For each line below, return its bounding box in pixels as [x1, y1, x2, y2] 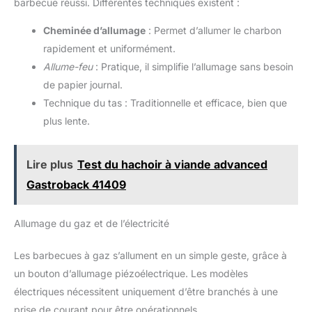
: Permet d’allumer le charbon [146, 24, 281, 37]
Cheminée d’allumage [43, 24, 146, 37]
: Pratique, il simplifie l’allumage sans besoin [93, 61, 293, 73]
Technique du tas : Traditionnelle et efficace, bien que [43, 97, 287, 109]
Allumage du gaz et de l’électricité [14, 217, 169, 230]
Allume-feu [43, 61, 93, 73]
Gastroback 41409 [26, 178, 126, 192]
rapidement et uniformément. [43, 42, 175, 55]
